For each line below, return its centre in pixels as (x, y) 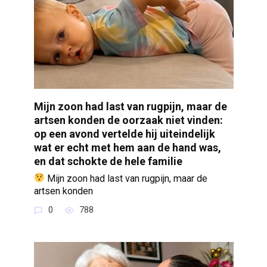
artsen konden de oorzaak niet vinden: (128, 120)
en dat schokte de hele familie (108, 161)
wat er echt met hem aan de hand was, (127, 147)
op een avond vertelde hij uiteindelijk (124, 133)
